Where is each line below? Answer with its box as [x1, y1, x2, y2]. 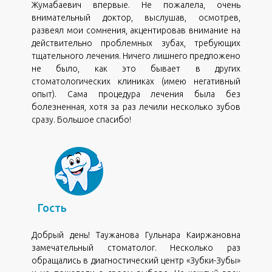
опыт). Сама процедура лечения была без [32, 89, 240, 99]
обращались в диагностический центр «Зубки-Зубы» [32, 255, 240, 265]
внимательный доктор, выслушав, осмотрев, [32, 12, 240, 22]
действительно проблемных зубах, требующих [32, 38, 240, 48]
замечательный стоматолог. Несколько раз [32, 242, 240, 253]
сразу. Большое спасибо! [32, 114, 131, 124]
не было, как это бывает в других [32, 63, 240, 73]
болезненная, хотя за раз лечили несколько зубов [32, 101, 240, 112]
